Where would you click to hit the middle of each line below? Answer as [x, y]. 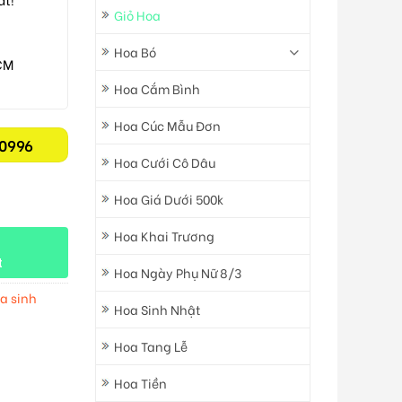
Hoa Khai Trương [164, 236]
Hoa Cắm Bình [157, 89]
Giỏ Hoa [137, 15]
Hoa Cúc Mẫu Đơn [167, 126]
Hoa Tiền [140, 383]
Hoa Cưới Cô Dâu [165, 162]
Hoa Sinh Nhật [157, 310]
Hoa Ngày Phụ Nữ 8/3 [178, 273]
